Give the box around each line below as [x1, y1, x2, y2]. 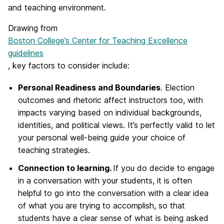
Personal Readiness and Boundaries [18, 82, 160, 93]
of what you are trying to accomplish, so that [18, 200, 185, 210]
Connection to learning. [18, 162, 113, 173]
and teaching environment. [8, 2, 106, 12]
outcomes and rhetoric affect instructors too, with [18, 95, 203, 105]
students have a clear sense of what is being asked [18, 212, 208, 223]
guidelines [8, 48, 43, 58]
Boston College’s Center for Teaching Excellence [8, 35, 187, 45]
